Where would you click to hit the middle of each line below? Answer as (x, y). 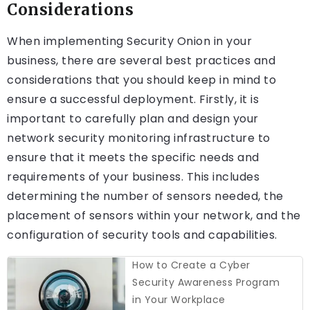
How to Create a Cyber (191, 265)
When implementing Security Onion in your (129, 42)
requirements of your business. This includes (133, 177)
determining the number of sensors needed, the (145, 197)
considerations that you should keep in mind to (142, 80)
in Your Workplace (179, 300)
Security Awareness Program (206, 283)
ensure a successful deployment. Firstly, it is (133, 100)
